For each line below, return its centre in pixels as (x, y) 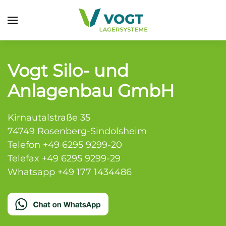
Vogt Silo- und (68, 71)
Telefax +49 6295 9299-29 (64, 158)
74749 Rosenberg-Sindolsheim (77, 131)
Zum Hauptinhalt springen (77, 29)
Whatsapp (33, 172)
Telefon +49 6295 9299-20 (65, 145)
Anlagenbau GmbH (91, 91)
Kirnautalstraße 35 (49, 118)
